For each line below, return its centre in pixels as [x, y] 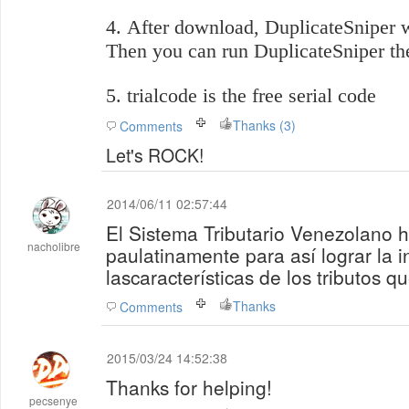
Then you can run [180, 51]
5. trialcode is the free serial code [241, 95]
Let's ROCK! [155, 155]
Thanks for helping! [189, 387]
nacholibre [54, 246]
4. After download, [185, 27]
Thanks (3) [288, 125]
